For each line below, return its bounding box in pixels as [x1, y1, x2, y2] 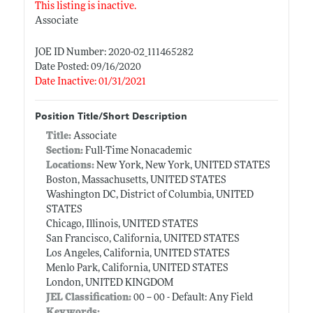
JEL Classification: [45, 292, 131, 303]
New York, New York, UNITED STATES [94, 160, 270, 171]
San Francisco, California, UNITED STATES [45, 233, 240, 245]
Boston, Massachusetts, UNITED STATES [45, 175, 226, 186]
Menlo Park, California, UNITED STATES [45, 263, 228, 274]
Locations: [45, 160, 94, 171]
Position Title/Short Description [34, 110, 187, 122]
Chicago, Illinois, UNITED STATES [45, 219, 198, 230]
